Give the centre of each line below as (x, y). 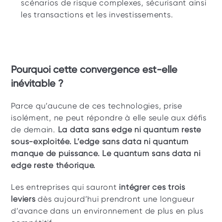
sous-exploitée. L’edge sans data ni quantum (100, 141)
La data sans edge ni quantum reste (130, 130)
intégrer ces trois (152, 187)
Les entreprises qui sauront (65, 187)
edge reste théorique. (54, 165)
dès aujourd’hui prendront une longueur (115, 199)
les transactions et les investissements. (97, 15)
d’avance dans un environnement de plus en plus (107, 211)
